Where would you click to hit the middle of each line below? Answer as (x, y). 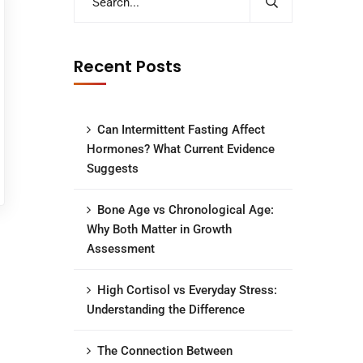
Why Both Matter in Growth (159, 229)
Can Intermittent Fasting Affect (181, 130)
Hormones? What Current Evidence (181, 149)
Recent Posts (128, 66)
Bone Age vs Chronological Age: (186, 210)
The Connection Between (165, 351)
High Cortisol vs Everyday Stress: (187, 290)
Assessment (121, 249)
